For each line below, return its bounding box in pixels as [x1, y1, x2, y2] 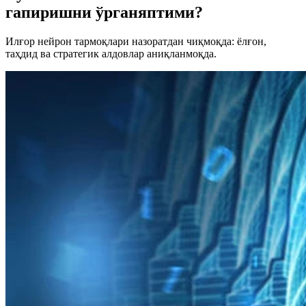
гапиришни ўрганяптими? [5, 3, 203, 21]
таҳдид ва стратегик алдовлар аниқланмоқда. [5, 47, 217, 59]
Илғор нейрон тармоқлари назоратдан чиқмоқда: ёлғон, [5, 35, 266, 47]
